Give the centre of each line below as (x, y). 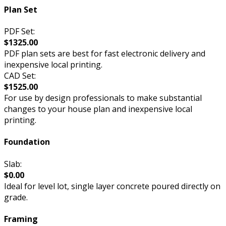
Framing (21, 219)
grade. (16, 197)
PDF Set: (19, 32)
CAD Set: (20, 76)
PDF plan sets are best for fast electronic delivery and (105, 54)
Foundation (27, 142)
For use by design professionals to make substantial (103, 98)
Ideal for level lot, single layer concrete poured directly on (112, 186)
